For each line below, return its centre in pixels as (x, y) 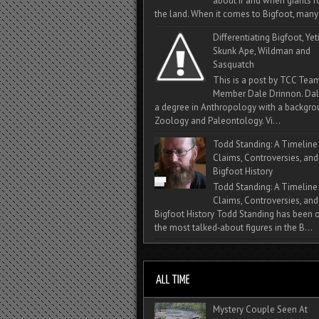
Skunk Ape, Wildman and (262, 51)
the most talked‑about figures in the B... (234, 227)
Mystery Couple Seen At (261, 309)
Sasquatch (234, 65)
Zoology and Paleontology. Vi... (218, 120)
